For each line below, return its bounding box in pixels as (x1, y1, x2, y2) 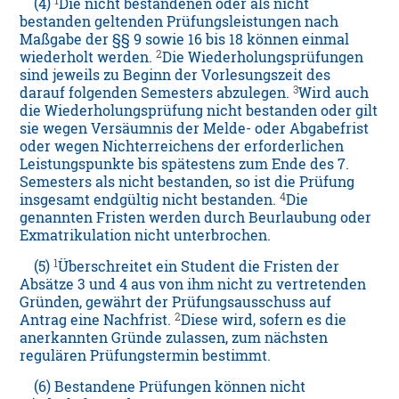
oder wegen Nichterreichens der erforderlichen (20, 137, 345, 156)
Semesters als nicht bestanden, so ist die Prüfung (20, 173, 355, 191)
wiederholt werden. (20, 48, 157, 67)
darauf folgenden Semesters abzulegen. (20, 84, 294, 102)
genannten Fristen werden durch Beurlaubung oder (20, 208, 372, 227)
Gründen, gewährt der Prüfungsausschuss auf (20, 293, 332, 312)
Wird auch (298, 84, 370, 102)
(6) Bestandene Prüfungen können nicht (20, 378, 306, 396)
